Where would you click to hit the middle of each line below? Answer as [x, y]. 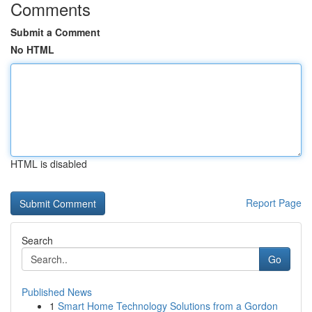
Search [37, 240]
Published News [57, 292]
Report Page [274, 203]
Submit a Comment [55, 32]
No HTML [32, 49]
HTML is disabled [49, 164]
